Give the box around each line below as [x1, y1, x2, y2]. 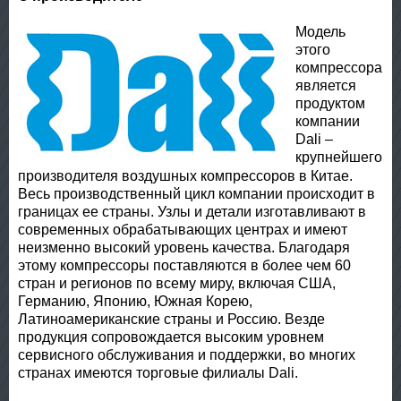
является [295, 78, 356, 93]
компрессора [295, 60, 382, 75]
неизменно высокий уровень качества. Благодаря [18, 240, 350, 255]
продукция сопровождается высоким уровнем [18, 329, 324, 345]
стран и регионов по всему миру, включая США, [18, 276, 336, 291]
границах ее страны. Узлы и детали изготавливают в [18, 204, 366, 219]
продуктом [295, 96, 365, 111]
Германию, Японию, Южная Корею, [18, 294, 252, 309]
